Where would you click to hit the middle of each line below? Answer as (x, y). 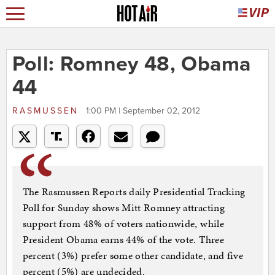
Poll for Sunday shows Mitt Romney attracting (123, 208)
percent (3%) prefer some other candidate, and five (133, 256)
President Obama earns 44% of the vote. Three (123, 240)
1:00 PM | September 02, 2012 (143, 111)
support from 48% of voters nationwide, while (123, 224)
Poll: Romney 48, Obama (131, 64)
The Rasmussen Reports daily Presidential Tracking (134, 192)
